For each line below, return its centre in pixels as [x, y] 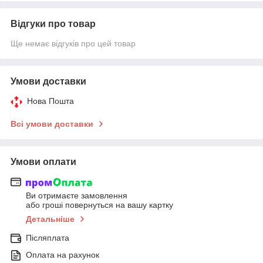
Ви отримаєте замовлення [77, 196]
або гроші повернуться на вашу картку [100, 205]
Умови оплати [43, 161]
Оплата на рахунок [63, 255]
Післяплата [48, 238]
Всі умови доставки [52, 124]
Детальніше [50, 219]
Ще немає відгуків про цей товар [73, 43]
